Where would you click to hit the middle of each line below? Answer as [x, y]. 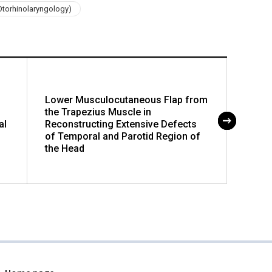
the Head [65, 148]
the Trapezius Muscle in [98, 112]
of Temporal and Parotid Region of [123, 136]
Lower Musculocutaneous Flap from [126, 100]
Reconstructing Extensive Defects [121, 124]
